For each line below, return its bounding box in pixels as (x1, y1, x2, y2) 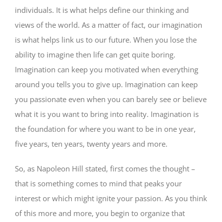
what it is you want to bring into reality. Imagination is (15, 109, 199, 119)
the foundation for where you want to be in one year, (15, 123, 196, 134)
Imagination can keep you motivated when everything (15, 64, 198, 74)
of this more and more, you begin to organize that (15, 208, 185, 218)
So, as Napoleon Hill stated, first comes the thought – (15, 163, 195, 173)
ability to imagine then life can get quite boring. (15, 49, 175, 59)
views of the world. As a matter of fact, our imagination (15, 19, 202, 30)
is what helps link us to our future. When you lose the (15, 34, 197, 45)
